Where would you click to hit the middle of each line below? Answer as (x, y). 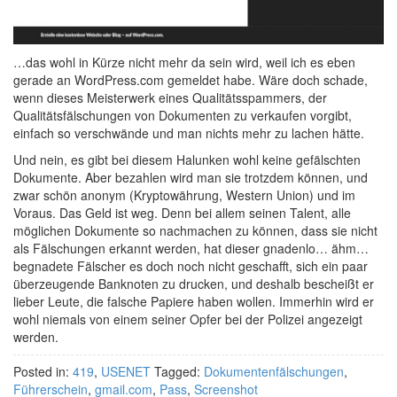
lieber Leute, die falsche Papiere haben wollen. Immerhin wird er (194, 301)
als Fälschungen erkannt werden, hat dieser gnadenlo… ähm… (191, 248)
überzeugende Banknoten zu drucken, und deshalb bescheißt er (194, 283)
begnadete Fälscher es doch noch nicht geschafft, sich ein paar (191, 265)
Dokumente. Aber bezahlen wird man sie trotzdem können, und (191, 177)
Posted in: (43, 371)
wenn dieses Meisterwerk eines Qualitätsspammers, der (170, 97)
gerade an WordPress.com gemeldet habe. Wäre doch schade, (191, 79)
